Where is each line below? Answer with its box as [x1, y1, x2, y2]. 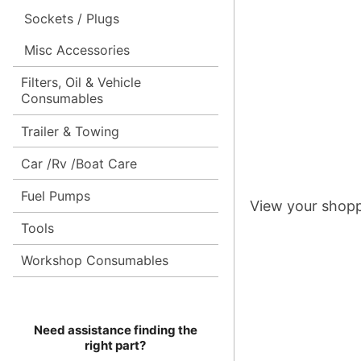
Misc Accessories [23, 42, 130, 59]
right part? [85, 337, 146, 353]
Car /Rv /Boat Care [20, 155, 137, 172]
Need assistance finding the [33, 322, 197, 338]
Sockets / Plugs [23, 10, 119, 27]
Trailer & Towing [20, 122, 119, 139]
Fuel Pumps [20, 187, 90, 204]
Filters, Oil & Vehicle [20, 74, 141, 91]
